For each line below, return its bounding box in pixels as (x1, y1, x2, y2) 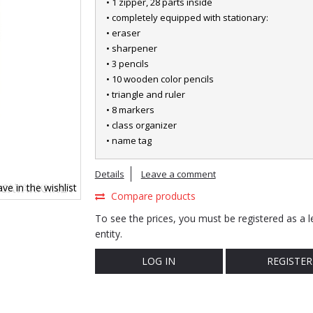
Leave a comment (140, 168, 216, 180)
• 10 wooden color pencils (105, 73, 214, 85)
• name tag (105, 134, 152, 147)
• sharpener (105, 42, 157, 54)
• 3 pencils (105, 57, 149, 70)
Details (94, 168, 124, 180)
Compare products (110, 189, 196, 203)
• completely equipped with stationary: (105, 11, 268, 24)
